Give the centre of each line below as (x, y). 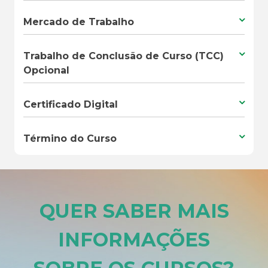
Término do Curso (70, 138)
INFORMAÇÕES (134, 240)
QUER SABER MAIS (134, 211)
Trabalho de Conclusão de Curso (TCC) (124, 56)
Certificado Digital (71, 104)
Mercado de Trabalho (79, 22)
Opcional (46, 70)
